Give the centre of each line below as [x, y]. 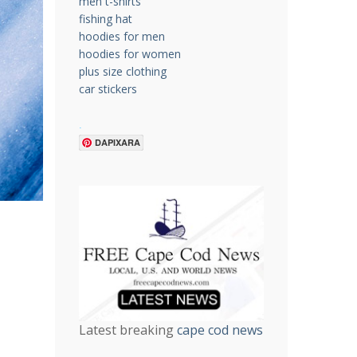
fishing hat [105, 18]
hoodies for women [129, 53]
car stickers [108, 88]
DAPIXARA [117, 142]
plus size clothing [122, 71]
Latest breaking [127, 330]
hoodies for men [122, 36]
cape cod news [220, 330]
